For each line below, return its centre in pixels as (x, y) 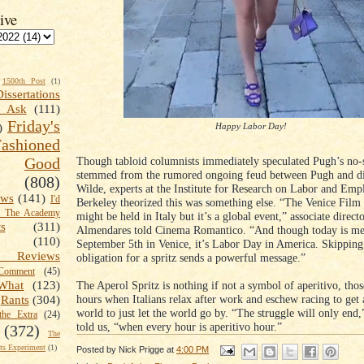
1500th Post (24, 81)
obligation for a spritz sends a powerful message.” (193, 257)
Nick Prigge (141, 350)
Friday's (34, 126)
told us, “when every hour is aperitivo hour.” (181, 326)
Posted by (97, 350)
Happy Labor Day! (251, 126)
